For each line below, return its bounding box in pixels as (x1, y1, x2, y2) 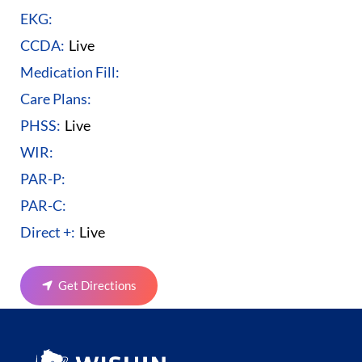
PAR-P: (20, 169, 65, 187)
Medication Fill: (20, 62, 120, 81)
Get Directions (57, 277, 137, 293)
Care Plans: (20, 89, 91, 107)
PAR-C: (20, 196, 66, 214)
